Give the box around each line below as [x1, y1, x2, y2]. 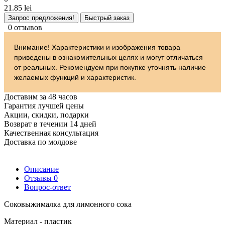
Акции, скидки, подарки [4, 110, 89, 119]
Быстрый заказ [84, 14, 130, 22]
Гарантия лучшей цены [4, 101, 84, 110]
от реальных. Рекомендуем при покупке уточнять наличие [14, 63, 206, 71]
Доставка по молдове [4, 137, 77, 146]
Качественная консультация [4, 128, 98, 137]
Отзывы [24, 173, 54, 182]
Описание [24, 164, 59, 173]
